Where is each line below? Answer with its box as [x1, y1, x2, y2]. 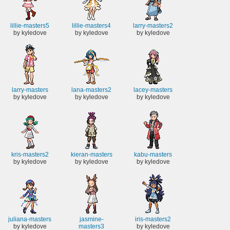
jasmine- [79, 215, 104, 223]
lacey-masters [133, 86, 172, 94]
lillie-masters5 [10, 22, 49, 29]
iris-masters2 [135, 215, 171, 223]
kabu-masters [134, 150, 172, 158]
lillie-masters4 [72, 22, 111, 29]
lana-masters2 [71, 86, 111, 94]
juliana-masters [8, 215, 51, 223]
